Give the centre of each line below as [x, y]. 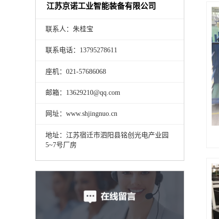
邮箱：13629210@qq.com [83, 92]
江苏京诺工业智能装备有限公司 [101, 6]
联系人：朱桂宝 [69, 29]
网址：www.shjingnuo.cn [81, 114]
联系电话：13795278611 [81, 50]
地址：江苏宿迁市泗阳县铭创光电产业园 [107, 135]
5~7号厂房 [61, 145]
